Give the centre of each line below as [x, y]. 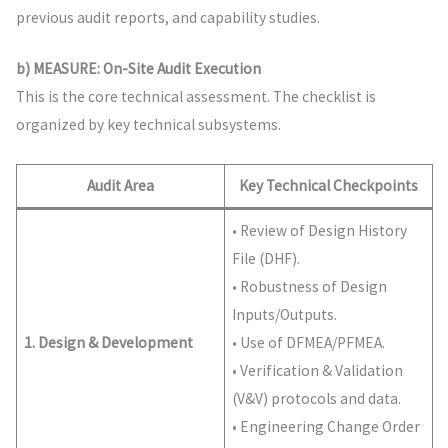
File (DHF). [266, 258]
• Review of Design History [320, 230]
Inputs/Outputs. [285, 314]
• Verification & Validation [318, 370]
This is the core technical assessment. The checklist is [195, 97]
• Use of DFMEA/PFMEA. [309, 342]
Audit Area [120, 185]
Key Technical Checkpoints [328, 185]
